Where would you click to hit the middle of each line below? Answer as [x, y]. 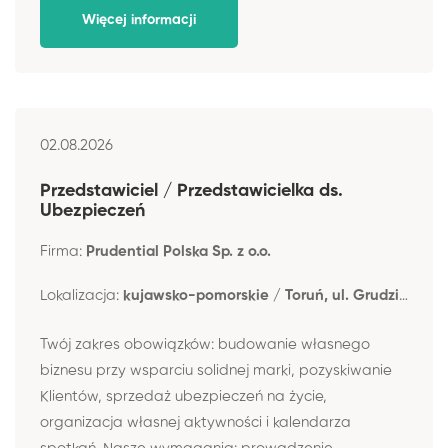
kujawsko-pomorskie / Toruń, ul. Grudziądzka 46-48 [261, 295]
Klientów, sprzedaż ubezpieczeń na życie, [183, 396]
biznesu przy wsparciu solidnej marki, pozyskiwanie [216, 370]
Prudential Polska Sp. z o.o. [178, 251]
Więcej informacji [139, 19]
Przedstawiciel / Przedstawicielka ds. [191, 191]
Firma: [63, 251]
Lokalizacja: [81, 295]
